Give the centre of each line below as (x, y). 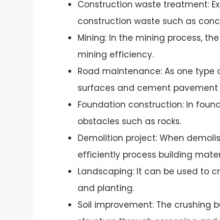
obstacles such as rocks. (130, 122)
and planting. (106, 188)
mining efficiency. (116, 55)
